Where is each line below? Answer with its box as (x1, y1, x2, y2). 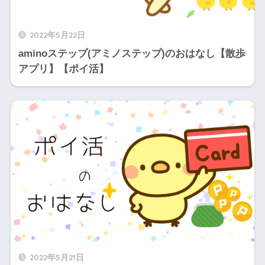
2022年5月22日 (29, 30, 85, 40)
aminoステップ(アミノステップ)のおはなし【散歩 (18, 48, 245, 60)
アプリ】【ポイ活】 (18, 63, 109, 75)
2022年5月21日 (29, 251, 84, 262)
